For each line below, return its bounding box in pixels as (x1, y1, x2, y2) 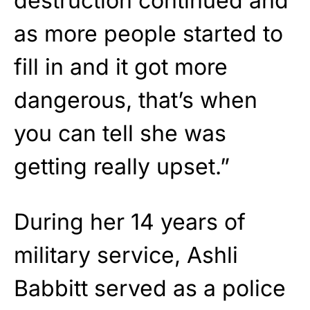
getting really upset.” (14, 152, 230, 180)
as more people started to (14, 19, 283, 47)
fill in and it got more (14, 53, 228, 80)
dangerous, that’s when (14, 86, 257, 113)
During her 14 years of (14, 208, 246, 235)
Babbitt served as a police (14, 274, 286, 302)
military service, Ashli (14, 241, 238, 268)
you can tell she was (14, 119, 226, 147)
